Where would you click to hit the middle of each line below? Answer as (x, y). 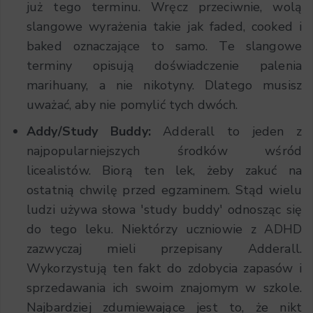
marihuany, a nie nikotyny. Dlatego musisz (164, 85)
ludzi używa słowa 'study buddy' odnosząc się (164, 209)
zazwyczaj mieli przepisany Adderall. (164, 248)
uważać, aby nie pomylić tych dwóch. (132, 104)
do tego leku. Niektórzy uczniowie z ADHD (164, 229)
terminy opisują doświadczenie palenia (164, 65)
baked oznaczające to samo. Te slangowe (164, 46)
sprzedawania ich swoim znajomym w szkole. (164, 287)
